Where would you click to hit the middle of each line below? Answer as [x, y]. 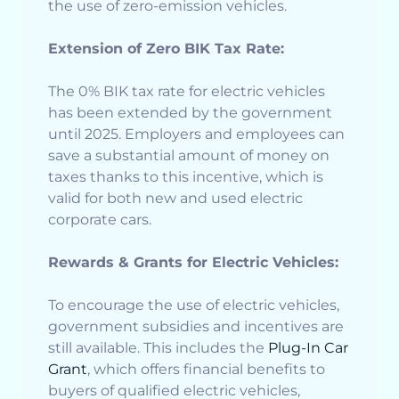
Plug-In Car [308, 348]
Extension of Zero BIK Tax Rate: [166, 49]
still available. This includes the [158, 348]
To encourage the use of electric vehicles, [194, 305]
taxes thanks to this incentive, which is [186, 177]
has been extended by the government [190, 113]
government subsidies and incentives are [196, 327]
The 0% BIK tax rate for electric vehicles [187, 92]
